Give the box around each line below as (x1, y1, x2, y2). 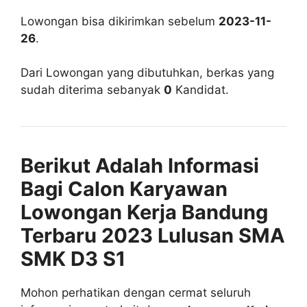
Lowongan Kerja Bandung (21, 200, 268, 225)
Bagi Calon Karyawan (21, 177, 228, 201)
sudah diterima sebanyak (21, 83, 164, 97)
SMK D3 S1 (21, 247, 125, 271)
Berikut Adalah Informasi (21, 153, 259, 178)
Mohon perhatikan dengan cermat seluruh (21, 286, 251, 300)
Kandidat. (172, 83, 229, 97)
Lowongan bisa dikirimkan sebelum (21, 14, 219, 28)
